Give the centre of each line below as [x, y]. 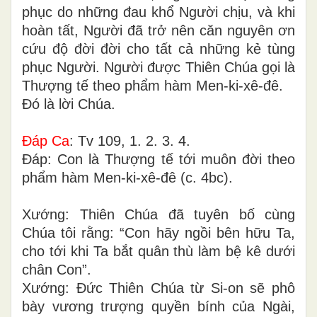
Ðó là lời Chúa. [69, 104]
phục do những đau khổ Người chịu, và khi [158, 12]
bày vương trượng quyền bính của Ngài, [158, 307]
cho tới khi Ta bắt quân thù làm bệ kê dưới [158, 252]
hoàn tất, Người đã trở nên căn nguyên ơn [158, 31]
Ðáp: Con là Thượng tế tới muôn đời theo [158, 160]
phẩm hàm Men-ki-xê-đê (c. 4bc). [127, 178]
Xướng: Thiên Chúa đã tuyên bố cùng [158, 215]
